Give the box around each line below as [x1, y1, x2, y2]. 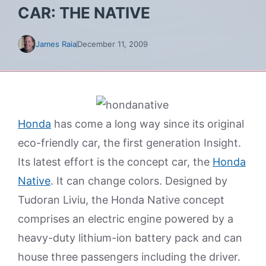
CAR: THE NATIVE [18, 4, 150, 22]
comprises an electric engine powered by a [18, 213, 233, 225]
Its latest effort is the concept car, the [18, 156, 213, 168]
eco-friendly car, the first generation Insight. [18, 137, 241, 149]
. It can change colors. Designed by [50, 175, 227, 187]
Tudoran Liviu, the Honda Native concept [18, 194, 224, 206]
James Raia [36, 39, 77, 49]
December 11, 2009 [77, 39, 148, 49]
